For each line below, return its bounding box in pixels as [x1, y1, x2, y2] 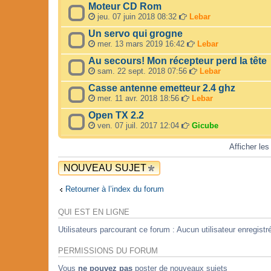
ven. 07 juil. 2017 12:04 [95, 121, 181, 131]
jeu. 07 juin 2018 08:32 [95, 12, 179, 22]
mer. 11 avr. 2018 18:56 [95, 94, 181, 103]
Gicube [192, 121, 218, 131]
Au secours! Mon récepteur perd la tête [88, 56, 267, 67]
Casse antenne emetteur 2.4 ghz [88, 83, 235, 94]
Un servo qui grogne [88, 28, 183, 39]
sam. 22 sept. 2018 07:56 [95, 67, 189, 76]
